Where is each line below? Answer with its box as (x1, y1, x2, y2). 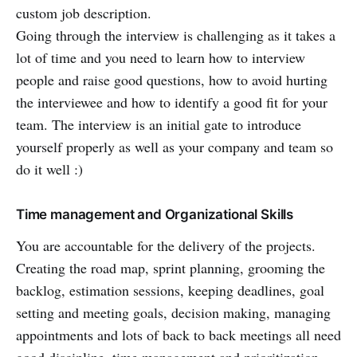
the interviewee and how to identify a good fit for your (16, 92, 328, 112)
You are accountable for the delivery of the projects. (16, 235, 316, 255)
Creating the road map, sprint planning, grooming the (16, 257, 325, 277)
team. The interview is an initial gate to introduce (16, 114, 301, 134)
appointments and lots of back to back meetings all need (16, 324, 341, 344)
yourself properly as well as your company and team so (16, 136, 333, 156)
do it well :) (16, 159, 83, 178)
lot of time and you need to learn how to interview (16, 47, 305, 67)
